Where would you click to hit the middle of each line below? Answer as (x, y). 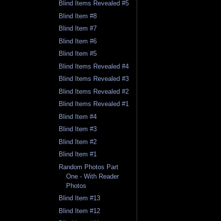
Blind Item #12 (80, 211)
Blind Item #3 (78, 129)
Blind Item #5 (78, 54)
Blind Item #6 (78, 41)
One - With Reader (93, 176)
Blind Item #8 (78, 16)
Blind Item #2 (78, 142)
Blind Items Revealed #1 (94, 104)
